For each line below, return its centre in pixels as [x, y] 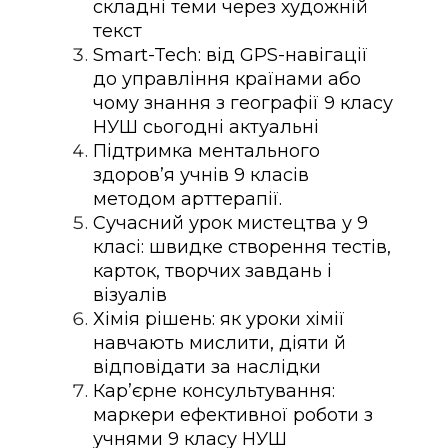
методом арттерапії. [187, 198]
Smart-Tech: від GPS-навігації [230, 54]
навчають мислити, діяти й [219, 342]
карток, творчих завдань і [212, 270]
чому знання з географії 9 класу [243, 102]
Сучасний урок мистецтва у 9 [230, 222]
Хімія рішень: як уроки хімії [219, 318]
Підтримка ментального [206, 150]
